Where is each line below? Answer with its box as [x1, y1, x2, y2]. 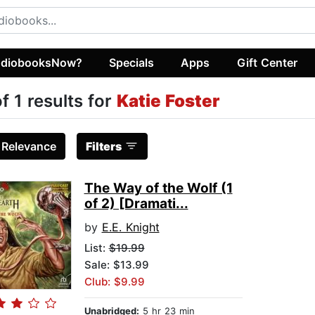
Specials [109, 55, 155, 70]
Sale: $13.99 [84, 258, 149, 272]
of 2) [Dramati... [84, 195, 188, 212]
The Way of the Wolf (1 [84, 180, 233, 197]
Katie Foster [116, 91, 219, 112]
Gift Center [236, 55, 297, 70]
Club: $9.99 [84, 275, 145, 289]
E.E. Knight [101, 220, 160, 235]
